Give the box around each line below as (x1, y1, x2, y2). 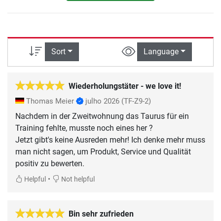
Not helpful (60, 175, 95, 184)
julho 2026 (85, 96, 119, 106)
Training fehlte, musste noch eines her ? (15, 123, 153, 133)
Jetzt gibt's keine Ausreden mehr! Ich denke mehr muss (15, 135, 205, 145)
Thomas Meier (24, 96, 76, 106)
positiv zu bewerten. (15, 158, 84, 168)
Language (143, 47, 179, 57)
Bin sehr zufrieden (69, 209, 134, 219)
